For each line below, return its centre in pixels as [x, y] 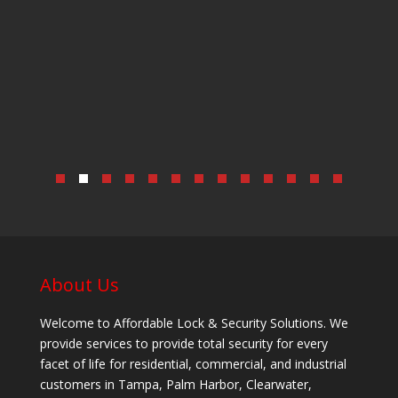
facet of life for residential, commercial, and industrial [193, 363]
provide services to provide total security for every [183, 343]
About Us [79, 284]
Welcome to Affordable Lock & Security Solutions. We [194, 322]
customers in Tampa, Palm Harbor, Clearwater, [175, 384]
